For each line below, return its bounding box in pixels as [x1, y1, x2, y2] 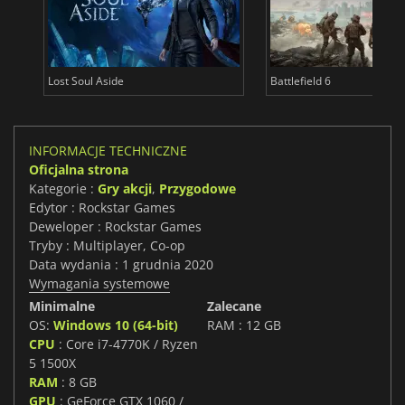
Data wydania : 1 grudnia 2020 [29, 256, 213, 274]
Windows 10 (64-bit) [53, 316, 178, 334]
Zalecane [207, 297, 261, 316]
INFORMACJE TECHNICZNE [29, 142, 187, 160]
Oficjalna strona [29, 161, 128, 179]
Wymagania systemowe [29, 275, 170, 293]
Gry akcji [98, 180, 152, 198]
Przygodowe [159, 180, 236, 198]
